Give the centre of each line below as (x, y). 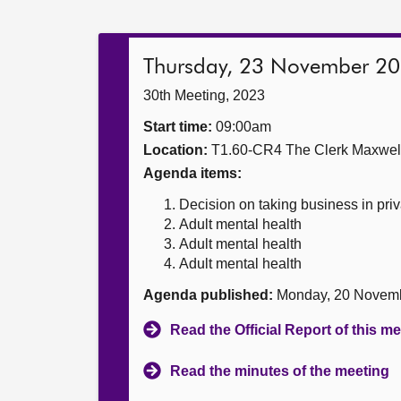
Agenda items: (192, 173)
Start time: (178, 127)
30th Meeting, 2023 (204, 95)
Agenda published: (208, 295)
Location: (175, 150)
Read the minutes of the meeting (280, 371)
